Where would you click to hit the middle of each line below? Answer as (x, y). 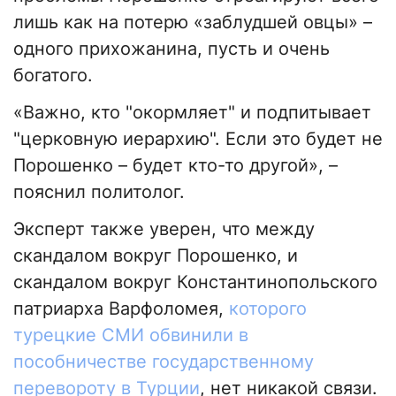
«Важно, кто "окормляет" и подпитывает (192, 113)
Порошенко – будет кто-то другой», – (175, 166)
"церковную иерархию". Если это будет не (198, 139)
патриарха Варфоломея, (121, 309)
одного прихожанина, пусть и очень (171, 49)
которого (268, 309)
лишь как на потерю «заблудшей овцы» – (193, 23)
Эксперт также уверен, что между (164, 229)
